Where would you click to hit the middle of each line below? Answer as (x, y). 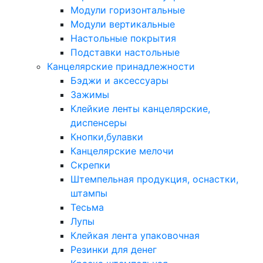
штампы (89, 193)
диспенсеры (99, 123)
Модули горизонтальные (128, 10)
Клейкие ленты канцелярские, (140, 109)
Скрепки (90, 165)
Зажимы (90, 95)
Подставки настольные (125, 52)
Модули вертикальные (123, 24)
